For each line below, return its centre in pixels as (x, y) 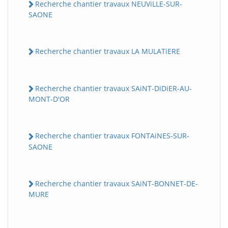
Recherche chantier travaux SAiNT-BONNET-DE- (117, 183)
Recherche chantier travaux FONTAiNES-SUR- (112, 136)
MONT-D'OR (49, 99)
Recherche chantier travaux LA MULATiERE (108, 51)
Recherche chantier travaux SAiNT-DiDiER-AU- (113, 88)
